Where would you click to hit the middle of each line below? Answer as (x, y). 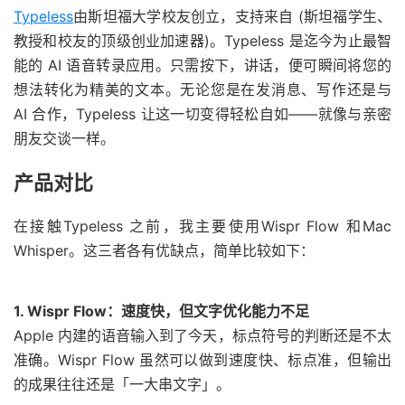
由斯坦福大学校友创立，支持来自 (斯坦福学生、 (232, 16)
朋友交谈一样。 (64, 138)
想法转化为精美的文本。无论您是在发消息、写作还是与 (202, 89)
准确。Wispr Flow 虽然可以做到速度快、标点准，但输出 (202, 359)
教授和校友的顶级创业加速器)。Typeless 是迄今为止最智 (202, 40)
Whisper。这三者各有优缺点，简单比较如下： (164, 250)
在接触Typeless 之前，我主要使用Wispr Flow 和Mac (202, 226)
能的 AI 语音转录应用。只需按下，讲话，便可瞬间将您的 (202, 65)
